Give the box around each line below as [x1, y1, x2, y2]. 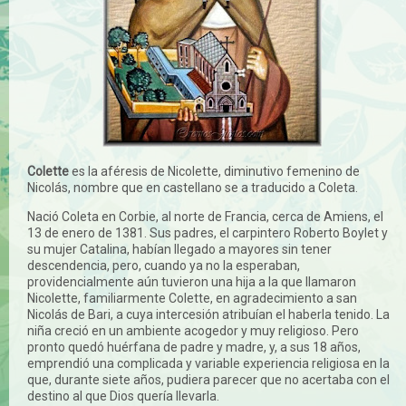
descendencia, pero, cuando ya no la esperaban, [27, 257, 300, 273]
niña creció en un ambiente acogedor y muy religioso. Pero [27, 323, 359, 338]
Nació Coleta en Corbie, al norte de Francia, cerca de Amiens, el [27, 208, 383, 224]
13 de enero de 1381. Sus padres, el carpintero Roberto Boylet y [27, 225, 388, 240]
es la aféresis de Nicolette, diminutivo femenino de [69, 163, 360, 179]
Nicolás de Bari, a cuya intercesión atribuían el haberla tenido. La [27, 306, 390, 322]
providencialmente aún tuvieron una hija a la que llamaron [27, 274, 356, 289]
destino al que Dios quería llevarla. [27, 388, 219, 403]
